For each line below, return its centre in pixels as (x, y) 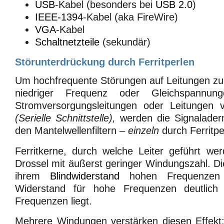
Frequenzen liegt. (53, 201)
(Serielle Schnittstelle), (65, 118)
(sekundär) (125, 42)
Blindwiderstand (85, 176)
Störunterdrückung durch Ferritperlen (105, 62)
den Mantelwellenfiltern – (71, 131)
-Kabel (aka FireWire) (130, 17)
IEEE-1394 (59, 17)
